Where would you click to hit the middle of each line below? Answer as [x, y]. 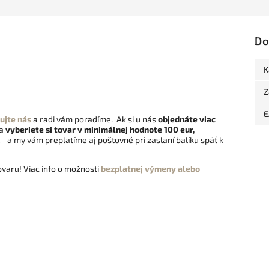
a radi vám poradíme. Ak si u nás [95, 119]
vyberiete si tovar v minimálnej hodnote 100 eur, [100, 130]
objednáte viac [187, 119]
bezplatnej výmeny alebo [150, 169]
